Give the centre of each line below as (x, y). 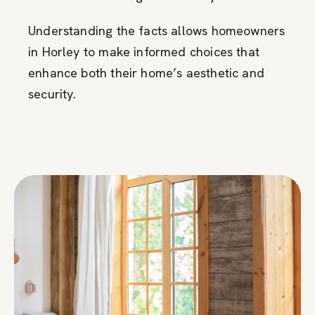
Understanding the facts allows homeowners (157, 30)
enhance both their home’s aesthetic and (147, 72)
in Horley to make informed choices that (144, 51)
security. (52, 94)
